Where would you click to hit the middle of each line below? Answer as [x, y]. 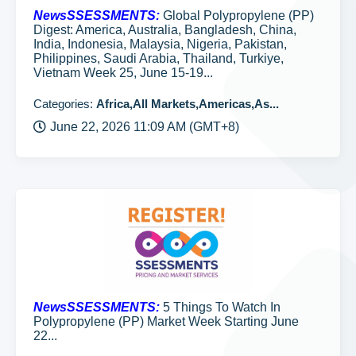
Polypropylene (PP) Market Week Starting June [166, 321]
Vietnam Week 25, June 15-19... [123, 73]
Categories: [65, 104]
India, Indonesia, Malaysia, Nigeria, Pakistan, [160, 44]
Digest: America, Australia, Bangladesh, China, [165, 30]
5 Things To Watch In [220, 307]
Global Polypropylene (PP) [237, 15]
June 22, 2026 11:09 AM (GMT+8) [145, 127]
